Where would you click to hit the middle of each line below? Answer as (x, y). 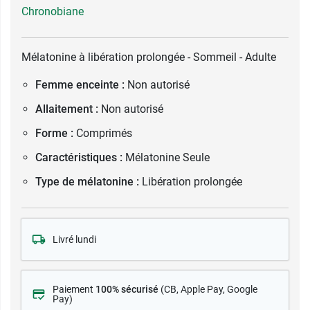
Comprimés (104, 133)
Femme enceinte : (80, 85)
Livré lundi (74, 239)
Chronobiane (53, 11)
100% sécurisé (127, 289)
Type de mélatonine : (87, 182)
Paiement (74, 289)
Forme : (54, 133)
